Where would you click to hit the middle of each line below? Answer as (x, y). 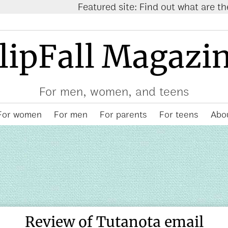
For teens (179, 115)
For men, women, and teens (114, 92)
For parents (123, 115)
